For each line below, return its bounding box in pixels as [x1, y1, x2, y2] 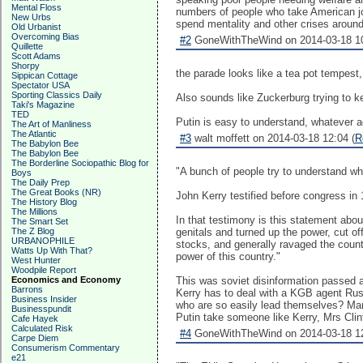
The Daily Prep [11, 177, 70, 187]
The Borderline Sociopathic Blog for [11, 158, 149, 168]
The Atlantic [11, 129, 57, 139]
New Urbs [11, 12, 51, 22]
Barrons [11, 284, 43, 294]
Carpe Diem [11, 333, 58, 343]
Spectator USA [11, 80, 70, 90]
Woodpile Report [11, 265, 76, 275]
